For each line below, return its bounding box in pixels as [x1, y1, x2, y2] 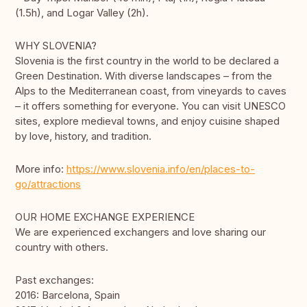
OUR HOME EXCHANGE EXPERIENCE [15, 210, 195, 224]
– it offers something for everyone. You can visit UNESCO [15, 99, 286, 113]
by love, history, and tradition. [15, 130, 151, 143]
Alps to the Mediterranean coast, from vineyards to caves [15, 84, 286, 98]
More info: [15, 162, 66, 176]
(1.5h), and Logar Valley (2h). [15, 6, 149, 20]
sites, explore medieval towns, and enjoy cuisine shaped [15, 114, 280, 128]
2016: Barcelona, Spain [15, 288, 120, 302]
